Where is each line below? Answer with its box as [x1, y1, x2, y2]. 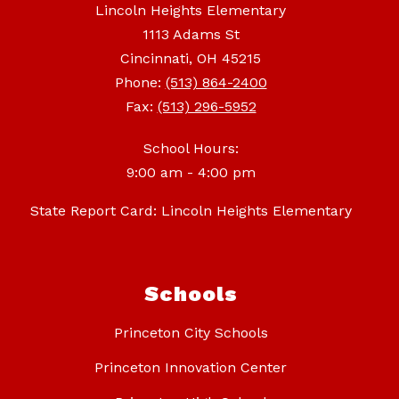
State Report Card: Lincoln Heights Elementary [29, 202, 352, 220]
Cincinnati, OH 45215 [120, 50, 261, 68]
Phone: [114, 74, 166, 92]
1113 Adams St [142, 26, 240, 44]
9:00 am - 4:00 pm [126, 164, 256, 182]
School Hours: [142, 140, 239, 158]
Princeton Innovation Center [94, 359, 287, 377]
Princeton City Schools [113, 324, 268, 342]
